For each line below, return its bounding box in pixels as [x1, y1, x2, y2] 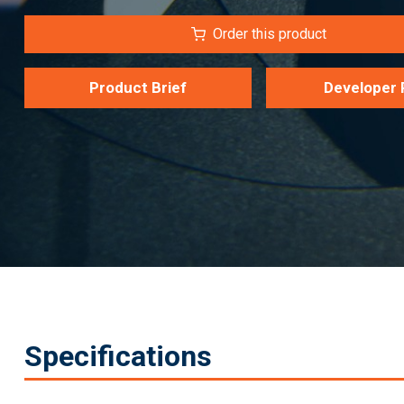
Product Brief [89, 78, 187, 96]
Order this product [213, 24, 326, 42]
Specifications [24, 339, 212, 373]
